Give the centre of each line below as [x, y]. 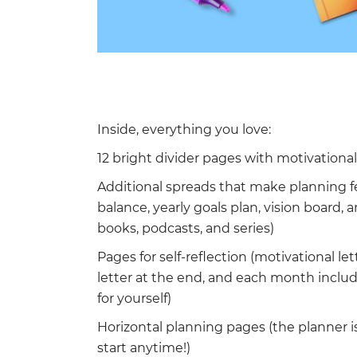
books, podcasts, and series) [186, 228]
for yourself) [134, 298]
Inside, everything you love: [184, 129]
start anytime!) [144, 348]
